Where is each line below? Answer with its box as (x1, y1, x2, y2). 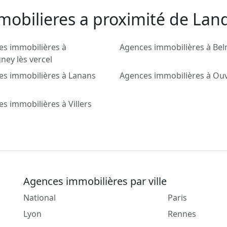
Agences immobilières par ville (23, 174, 167, 188)
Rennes (168, 208, 196, 220)
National (23, 192, 56, 204)
